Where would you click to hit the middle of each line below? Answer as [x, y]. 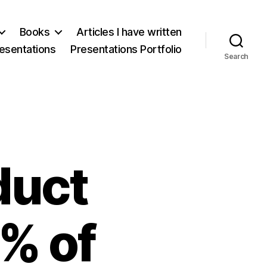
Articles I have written [129, 32]
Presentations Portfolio [126, 49]
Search [236, 56]
